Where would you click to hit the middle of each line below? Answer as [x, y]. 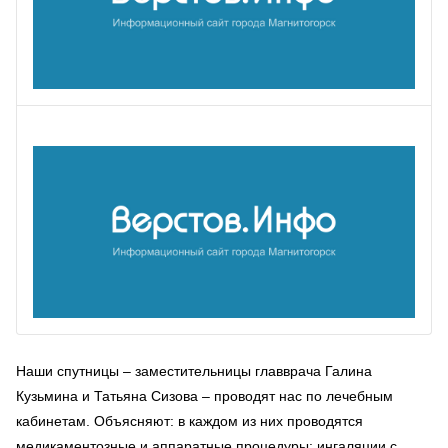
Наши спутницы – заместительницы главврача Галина [194, 371]
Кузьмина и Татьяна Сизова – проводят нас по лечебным [204, 396]
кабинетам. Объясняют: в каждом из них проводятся [189, 421]
